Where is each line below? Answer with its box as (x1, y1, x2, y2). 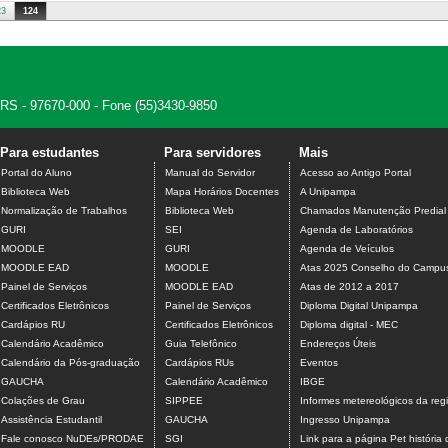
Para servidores (164, 144, 261, 160)
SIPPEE (165, 394, 203, 406)
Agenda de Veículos (300, 242, 394, 254)
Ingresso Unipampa (300, 413, 390, 425)
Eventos (300, 356, 338, 368)
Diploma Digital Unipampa (300, 299, 418, 311)
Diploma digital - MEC (300, 318, 398, 330)
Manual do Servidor (165, 166, 255, 178)
